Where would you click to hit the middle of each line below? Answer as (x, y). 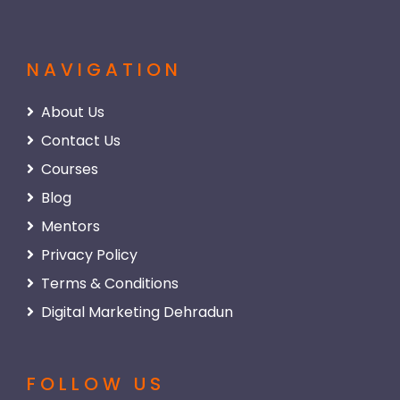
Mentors (71, 226)
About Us (73, 112)
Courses (70, 169)
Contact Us (81, 141)
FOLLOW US (96, 384)
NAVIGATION (104, 70)
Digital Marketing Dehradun (137, 312)
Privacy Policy (89, 255)
